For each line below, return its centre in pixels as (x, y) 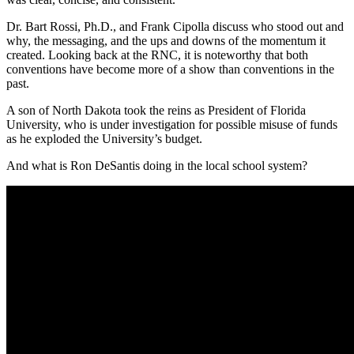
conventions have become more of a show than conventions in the (170, 70)
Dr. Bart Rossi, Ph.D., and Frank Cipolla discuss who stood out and (175, 27)
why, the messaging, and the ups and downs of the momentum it (166, 41)
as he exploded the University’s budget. (104, 139)
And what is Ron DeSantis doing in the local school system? (157, 166)
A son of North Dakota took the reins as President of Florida (156, 111)
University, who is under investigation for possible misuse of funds (172, 125)
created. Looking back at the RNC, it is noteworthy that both (157, 55)
